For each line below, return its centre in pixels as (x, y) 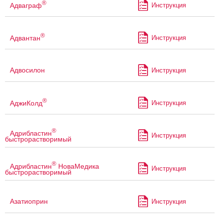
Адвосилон (27, 70)
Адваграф (26, 5)
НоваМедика (78, 166)
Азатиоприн (29, 202)
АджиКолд (26, 103)
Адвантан (25, 38)
